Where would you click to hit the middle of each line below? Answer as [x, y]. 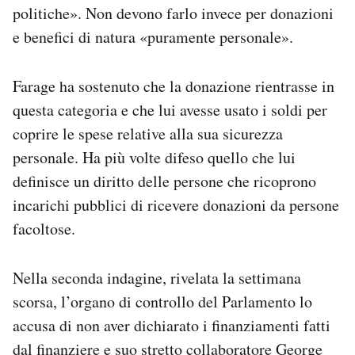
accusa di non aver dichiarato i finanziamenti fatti [172, 325]
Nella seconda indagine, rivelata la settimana [157, 277]
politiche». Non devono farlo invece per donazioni [173, 13]
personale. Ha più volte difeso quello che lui [154, 157]
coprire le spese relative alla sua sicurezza [148, 133]
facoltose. [44, 228]
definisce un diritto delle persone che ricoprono [164, 181]
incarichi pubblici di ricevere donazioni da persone [176, 204]
